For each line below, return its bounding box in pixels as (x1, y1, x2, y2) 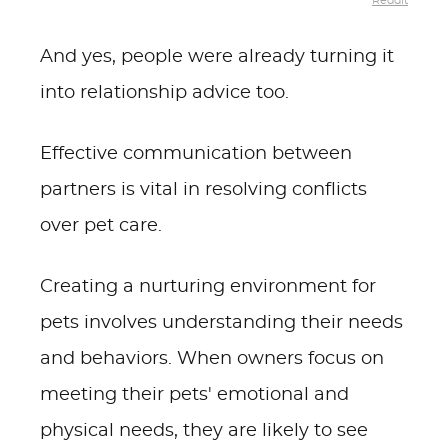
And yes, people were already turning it (40, 48, 394, 66)
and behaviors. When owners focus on (40, 350, 384, 368)
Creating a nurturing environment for (40, 278, 376, 296)
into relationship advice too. (40, 84, 289, 102)
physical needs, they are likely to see (40, 422, 368, 440)
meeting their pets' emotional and (40, 386, 349, 404)
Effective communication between (40, 145, 352, 163)
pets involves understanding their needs (40, 314, 403, 332)
